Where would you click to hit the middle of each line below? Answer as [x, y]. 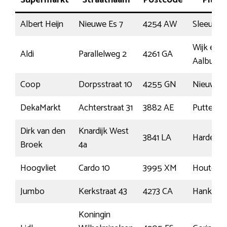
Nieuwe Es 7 [101, 24]
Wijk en [206, 47]
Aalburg [207, 61]
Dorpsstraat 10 [105, 84]
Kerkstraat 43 [103, 191]
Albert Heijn [42, 24]
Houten [206, 168]
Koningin [94, 215]
